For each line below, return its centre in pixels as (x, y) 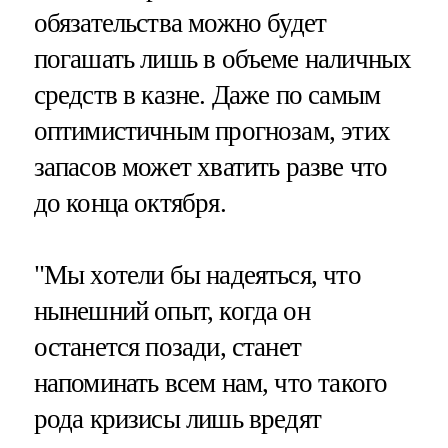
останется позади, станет (167, 346)
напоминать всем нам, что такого (210, 382)
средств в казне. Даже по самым (207, 94)
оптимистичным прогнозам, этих (211, 130)
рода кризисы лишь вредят (177, 418)
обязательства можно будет (180, 22)
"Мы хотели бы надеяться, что (197, 274)
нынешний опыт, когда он (171, 310)
